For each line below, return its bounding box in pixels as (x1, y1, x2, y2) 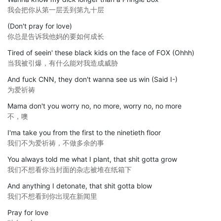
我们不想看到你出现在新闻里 (7, 191, 97, 200)
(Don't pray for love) (7, 21, 72, 30)
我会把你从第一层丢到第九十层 (7, 5, 104, 14)
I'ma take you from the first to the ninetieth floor (7, 128, 161, 137)
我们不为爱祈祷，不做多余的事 (7, 138, 104, 147)
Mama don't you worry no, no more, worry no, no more (7, 101, 182, 110)
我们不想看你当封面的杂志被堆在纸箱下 (7, 165, 132, 174)
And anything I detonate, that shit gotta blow (7, 181, 152, 190)
